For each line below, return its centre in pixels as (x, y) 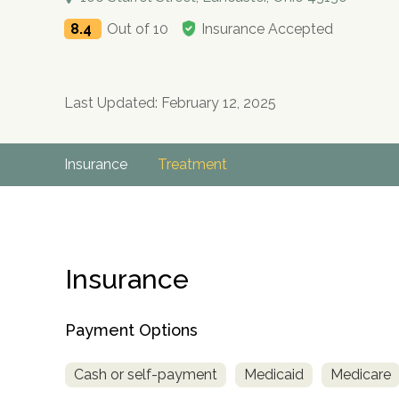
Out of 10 (138, 29)
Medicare (361, 374)
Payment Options (131, 330)
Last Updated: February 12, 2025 (170, 103)
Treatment (192, 165)
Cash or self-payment (146, 374)
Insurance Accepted (267, 29)
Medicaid (274, 374)
